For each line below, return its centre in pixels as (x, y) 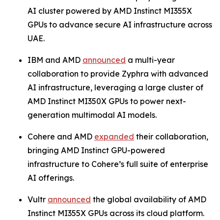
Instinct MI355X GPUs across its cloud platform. (116, 213)
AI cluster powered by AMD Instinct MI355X (110, 11)
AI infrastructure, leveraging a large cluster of (115, 88)
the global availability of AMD (149, 200)
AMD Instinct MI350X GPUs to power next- (107, 101)
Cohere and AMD (61, 137)
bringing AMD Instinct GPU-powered (96, 151)
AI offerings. (51, 178)
